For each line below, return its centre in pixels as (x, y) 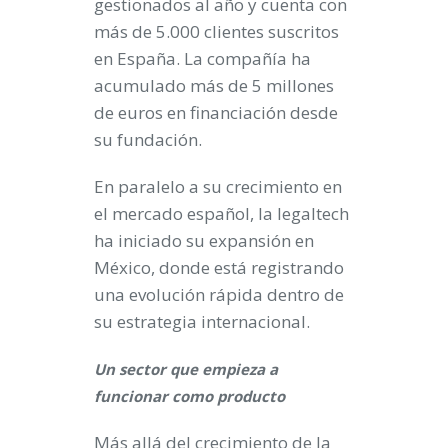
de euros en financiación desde (216, 113)
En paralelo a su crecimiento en (218, 187)
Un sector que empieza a (186, 369)
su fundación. (148, 140)
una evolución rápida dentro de (219, 295)
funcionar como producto (189, 396)
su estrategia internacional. (202, 322)
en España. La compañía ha (202, 59)
